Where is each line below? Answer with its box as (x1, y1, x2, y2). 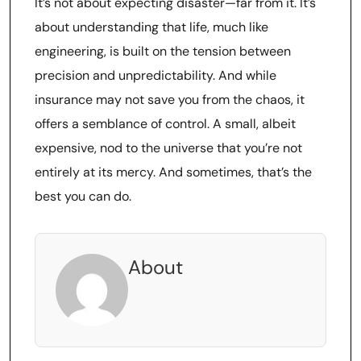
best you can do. (35, 188, 131, 205)
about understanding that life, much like (35, 19, 268, 35)
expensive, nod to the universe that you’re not (35, 139, 302, 156)
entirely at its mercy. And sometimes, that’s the (35, 164, 312, 180)
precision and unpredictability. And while (35, 67, 276, 84)
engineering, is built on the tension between (35, 43, 291, 60)
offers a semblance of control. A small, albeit (35, 115, 296, 132)
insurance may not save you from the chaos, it (35, 91, 305, 108)
